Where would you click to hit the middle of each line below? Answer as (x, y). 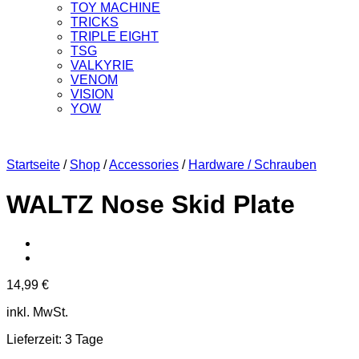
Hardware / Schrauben (252, 165)
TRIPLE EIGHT (115, 37)
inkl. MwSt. (37, 313)
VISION (92, 95)
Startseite (33, 165)
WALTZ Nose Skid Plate (151, 204)
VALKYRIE (102, 66)
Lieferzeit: (36, 340)
